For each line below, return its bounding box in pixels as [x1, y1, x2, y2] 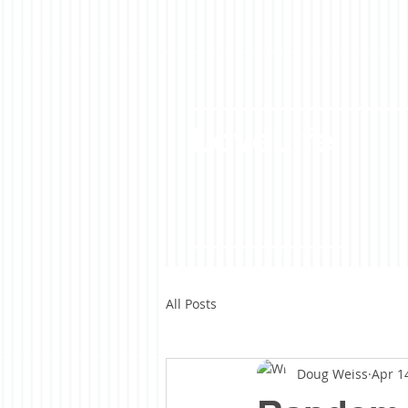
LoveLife [191, 118, 333, 160]
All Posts [166, 294, 217, 312]
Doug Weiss [297, 364, 368, 382]
